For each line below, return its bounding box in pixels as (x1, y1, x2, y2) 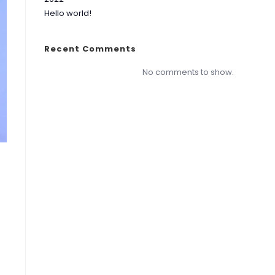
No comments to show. (142, 66, 234, 78)
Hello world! (44, 7, 92, 19)
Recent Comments (44, 43, 137, 55)
